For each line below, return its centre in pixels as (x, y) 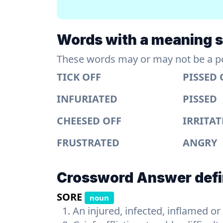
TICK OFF (79, 77)
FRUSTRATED (88, 143)
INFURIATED (87, 99)
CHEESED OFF (89, 121)
